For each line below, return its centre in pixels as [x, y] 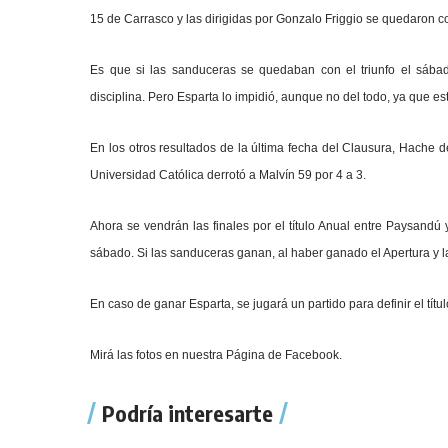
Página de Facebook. [284, 355]
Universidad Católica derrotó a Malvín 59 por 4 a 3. [228, 175]
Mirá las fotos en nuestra [158, 355]
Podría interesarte [188, 413]
